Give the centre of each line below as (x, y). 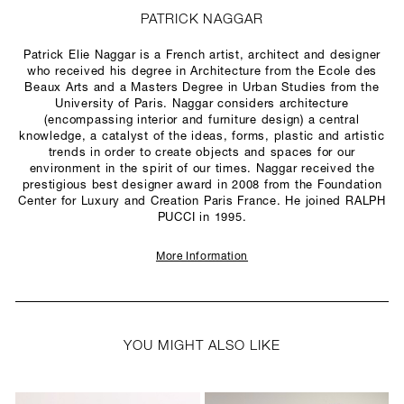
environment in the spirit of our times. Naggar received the (202, 169)
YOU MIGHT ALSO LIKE (202, 347)
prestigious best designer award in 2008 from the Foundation (202, 185)
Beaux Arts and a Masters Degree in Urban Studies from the (202, 88)
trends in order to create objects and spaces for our (202, 153)
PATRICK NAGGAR (202, 20)
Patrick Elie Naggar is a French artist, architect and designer (202, 55)
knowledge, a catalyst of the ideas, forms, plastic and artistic (202, 137)
